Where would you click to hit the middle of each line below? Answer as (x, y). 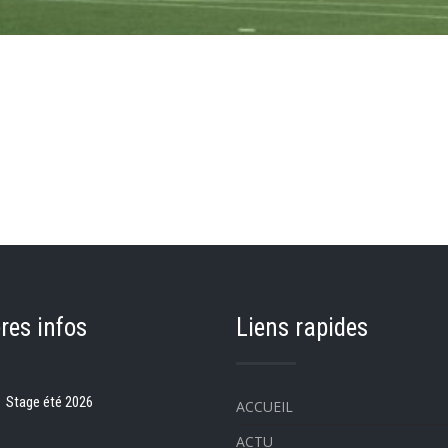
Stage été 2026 (49, 401)
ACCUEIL (264, 406)
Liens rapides (301, 327)
